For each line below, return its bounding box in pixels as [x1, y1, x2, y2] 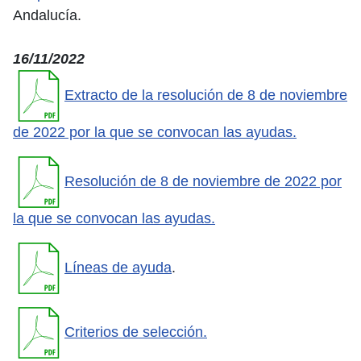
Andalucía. [13, 6, 81, 23]
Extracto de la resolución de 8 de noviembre [64, 86, 347, 103]
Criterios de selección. [64, 323, 207, 340]
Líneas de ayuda [64, 259, 172, 276]
